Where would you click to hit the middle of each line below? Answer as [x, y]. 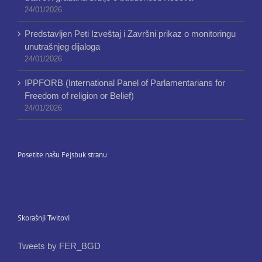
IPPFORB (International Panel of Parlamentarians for [125, 83]
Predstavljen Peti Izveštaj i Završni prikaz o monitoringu [130, 34]
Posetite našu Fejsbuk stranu [62, 155]
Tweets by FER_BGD [59, 246]
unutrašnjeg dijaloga [62, 47]
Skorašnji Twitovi [44, 218]
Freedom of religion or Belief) [79, 96]
